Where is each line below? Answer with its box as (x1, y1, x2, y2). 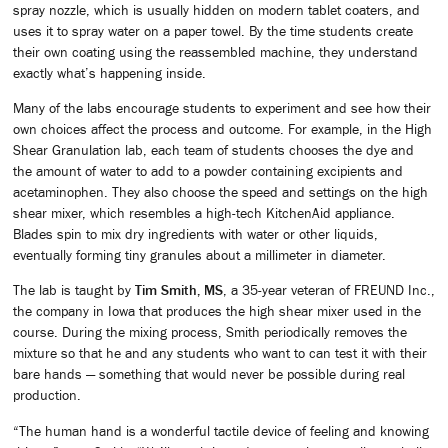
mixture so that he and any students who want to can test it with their (13, 345, 427, 362)
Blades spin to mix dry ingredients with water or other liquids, (13, 226, 378, 243)
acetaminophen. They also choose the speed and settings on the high (13, 184, 428, 201)
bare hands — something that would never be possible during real (13, 366, 405, 383)
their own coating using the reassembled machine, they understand (13, 43, 418, 60)
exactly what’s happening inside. (13, 64, 206, 81)
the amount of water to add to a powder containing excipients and (13, 163, 403, 180)
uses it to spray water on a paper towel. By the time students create (13, 22, 413, 39)
